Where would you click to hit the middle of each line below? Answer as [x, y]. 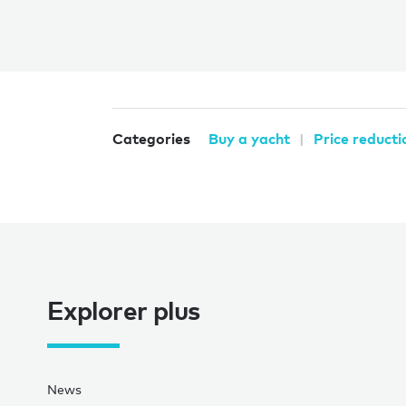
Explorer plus [124, 309]
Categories [151, 138]
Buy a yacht [249, 138]
